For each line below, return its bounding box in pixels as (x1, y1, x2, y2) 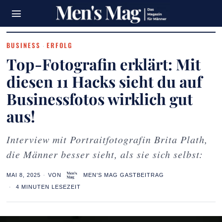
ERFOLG (47, 40, 72, 50)
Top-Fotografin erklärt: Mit (6, 54, 201, 74)
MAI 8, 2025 (6, 171, 41, 178)
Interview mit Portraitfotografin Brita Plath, (6, 133, 208, 146)
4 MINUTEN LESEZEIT (14, 184, 81, 190)
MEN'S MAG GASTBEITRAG (83, 171, 165, 178)
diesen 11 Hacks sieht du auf (6, 71, 203, 92)
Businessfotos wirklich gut (6, 88, 193, 109)
